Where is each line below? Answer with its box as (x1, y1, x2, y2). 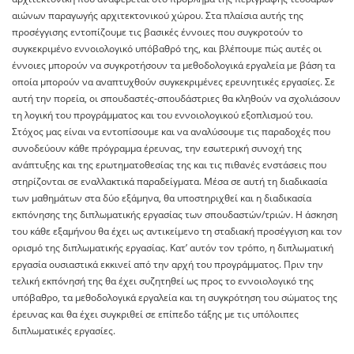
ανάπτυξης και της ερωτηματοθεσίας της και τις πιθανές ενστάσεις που (12, 158, 326, 172)
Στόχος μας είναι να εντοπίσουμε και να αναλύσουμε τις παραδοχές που (12, 125, 330, 139)
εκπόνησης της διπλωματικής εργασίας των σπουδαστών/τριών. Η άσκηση (12, 208, 337, 222)
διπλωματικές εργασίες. (12, 324, 115, 338)
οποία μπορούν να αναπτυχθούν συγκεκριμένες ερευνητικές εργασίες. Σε (12, 75, 335, 89)
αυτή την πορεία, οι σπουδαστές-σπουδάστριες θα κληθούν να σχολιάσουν (12, 92, 341, 106)
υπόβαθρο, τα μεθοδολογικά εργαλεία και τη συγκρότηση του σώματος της (12, 291, 337, 305)
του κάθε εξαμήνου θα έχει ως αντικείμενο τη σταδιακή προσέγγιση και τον (12, 224, 342, 239)
